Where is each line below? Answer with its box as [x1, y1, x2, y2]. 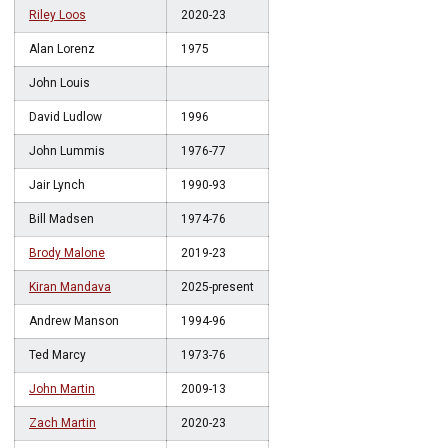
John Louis [29, 76, 90, 90]
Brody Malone [29, 246, 105, 260]
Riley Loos [29, 8, 86, 22]
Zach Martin [29, 416, 96, 430]
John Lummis [29, 144, 105, 158]
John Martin [29, 382, 95, 396]
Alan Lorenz [29, 42, 95, 56]
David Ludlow [29, 110, 102, 124]
